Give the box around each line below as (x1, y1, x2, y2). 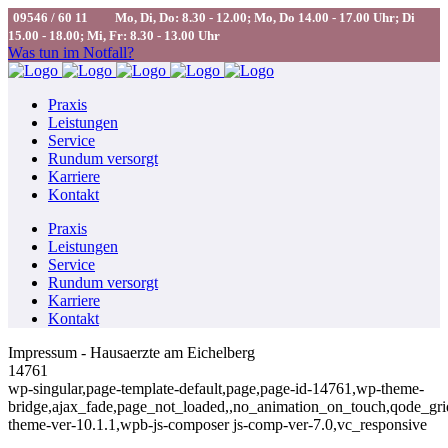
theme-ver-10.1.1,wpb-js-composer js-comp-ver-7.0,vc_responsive (8, 416, 427, 433)
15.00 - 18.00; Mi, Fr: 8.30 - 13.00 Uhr (8, 28, 220, 43)
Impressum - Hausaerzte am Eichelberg (8, 344, 255, 361)
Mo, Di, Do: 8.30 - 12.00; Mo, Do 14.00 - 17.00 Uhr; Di (115, 10, 415, 25)
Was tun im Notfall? (8, 44, 134, 61)
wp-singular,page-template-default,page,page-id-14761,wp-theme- (8, 380, 424, 397)
